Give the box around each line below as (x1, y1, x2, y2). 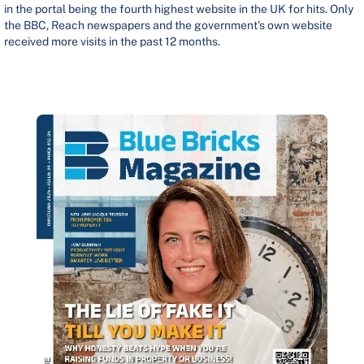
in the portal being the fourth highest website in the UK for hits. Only (4, 2, 353, 16)
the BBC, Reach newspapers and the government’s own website (4, 19, 332, 32)
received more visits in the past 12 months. (4, 35, 220, 49)
